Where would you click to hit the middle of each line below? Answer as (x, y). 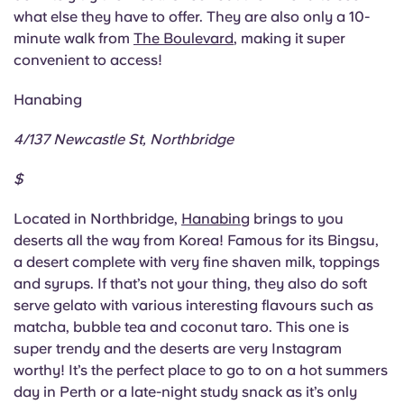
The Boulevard (184, 39)
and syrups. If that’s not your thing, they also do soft (190, 284)
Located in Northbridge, (97, 219)
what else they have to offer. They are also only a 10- (192, 17)
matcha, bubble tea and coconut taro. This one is (181, 327)
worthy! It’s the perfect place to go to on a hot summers (201, 371)
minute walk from (73, 39)
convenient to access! (88, 60)
